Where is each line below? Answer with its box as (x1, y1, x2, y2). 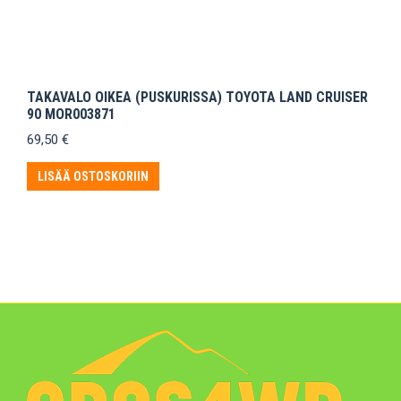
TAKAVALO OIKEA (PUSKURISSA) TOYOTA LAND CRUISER (27, 88, 368, 106)
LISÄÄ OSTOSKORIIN (38, 168, 149, 183)
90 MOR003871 (27, 105, 115, 123)
